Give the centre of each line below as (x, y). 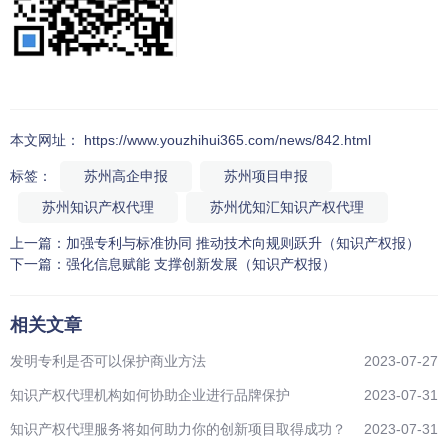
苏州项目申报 (266, 176)
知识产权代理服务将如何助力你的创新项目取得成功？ (178, 429)
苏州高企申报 (126, 176)
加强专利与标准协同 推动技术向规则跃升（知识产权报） (243, 243)
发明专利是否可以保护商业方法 (108, 361)
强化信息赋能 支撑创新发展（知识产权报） (201, 264)
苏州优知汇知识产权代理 (287, 207)
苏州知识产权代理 (98, 207)
